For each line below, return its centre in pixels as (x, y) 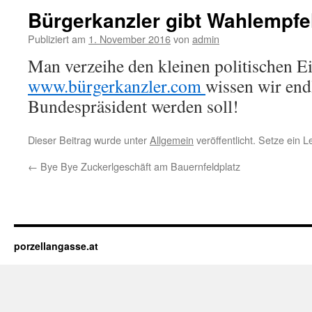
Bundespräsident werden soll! (133, 106)
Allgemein (172, 140)
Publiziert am (57, 39)
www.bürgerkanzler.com (117, 86)
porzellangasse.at (56, 246)
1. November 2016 (130, 39)
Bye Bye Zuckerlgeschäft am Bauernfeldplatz (139, 166)
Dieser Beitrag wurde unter (89, 140)
